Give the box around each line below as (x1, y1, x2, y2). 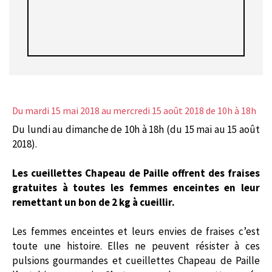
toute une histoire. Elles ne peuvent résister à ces (12, 239, 260, 253)
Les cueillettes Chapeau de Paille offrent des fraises (12, 166, 260, 180)
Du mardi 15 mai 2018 (12, 104, 100, 117)
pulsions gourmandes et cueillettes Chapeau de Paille (12, 254, 260, 268)
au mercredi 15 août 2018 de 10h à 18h (100, 104, 256, 117)
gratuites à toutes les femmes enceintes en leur (12, 181, 260, 195)
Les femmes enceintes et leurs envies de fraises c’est (12, 225, 260, 239)
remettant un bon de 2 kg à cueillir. (12, 195, 175, 209)
